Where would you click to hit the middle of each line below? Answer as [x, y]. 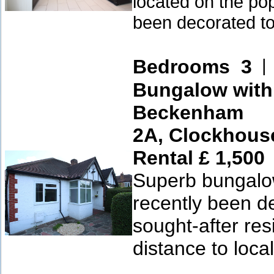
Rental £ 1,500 [199, 158]
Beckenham [188, 113]
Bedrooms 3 [192, 67]
